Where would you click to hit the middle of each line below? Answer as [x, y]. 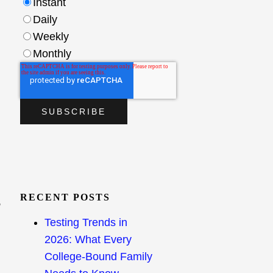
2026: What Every [88, 239]
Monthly [52, 54]
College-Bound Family [99, 257]
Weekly [51, 37]
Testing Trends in [86, 222]
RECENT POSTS [66, 197]
